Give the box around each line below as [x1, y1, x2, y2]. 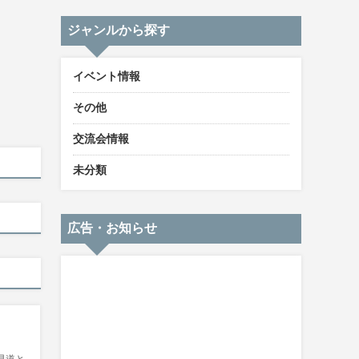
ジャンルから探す [67, 22, 170, 37]
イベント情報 [73, 70, 140, 83]
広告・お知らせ [67, 220, 157, 235]
